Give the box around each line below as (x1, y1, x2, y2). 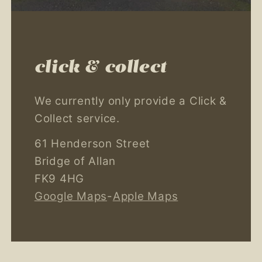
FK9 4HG (34, 171, 84, 185)
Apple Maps (112, 189, 178, 203)
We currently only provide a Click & (34, 94, 227, 108)
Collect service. (34, 112, 120, 126)
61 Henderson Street (34, 136, 150, 150)
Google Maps (34, 189, 107, 203)
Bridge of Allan (34, 154, 116, 168)
